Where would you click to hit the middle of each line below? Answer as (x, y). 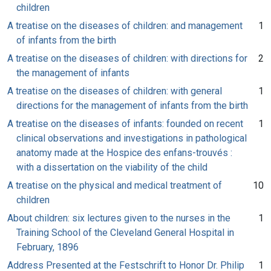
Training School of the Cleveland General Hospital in (125, 232)
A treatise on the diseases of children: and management (125, 25)
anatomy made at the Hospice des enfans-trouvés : (124, 152)
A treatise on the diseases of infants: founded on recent (125, 123)
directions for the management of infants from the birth (132, 105)
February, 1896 (47, 247)
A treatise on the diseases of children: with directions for (127, 58)
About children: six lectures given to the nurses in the (119, 218)
